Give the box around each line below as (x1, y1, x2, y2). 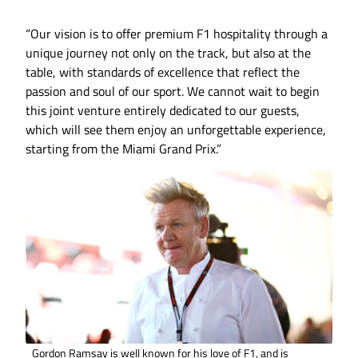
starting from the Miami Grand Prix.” (26, 139, 221, 159)
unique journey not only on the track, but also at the (26, 43, 311, 63)
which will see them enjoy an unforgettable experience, (26, 120, 326, 140)
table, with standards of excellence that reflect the (26, 62, 300, 82)
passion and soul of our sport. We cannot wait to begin (26, 82, 320, 101)
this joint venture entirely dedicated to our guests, (26, 101, 300, 121)
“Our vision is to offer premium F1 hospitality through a (26, 24, 328, 44)
